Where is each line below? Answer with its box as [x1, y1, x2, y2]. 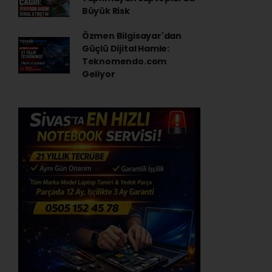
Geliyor [81, 68, 115, 80]
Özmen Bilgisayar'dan [81, 30, 182, 42]
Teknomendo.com [81, 55, 167, 67]
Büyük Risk [81, 5, 130, 17]
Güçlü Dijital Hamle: [81, 42, 169, 55]
